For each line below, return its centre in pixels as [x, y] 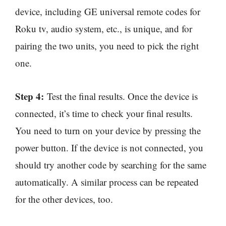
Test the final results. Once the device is [121, 96]
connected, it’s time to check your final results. [104, 113]
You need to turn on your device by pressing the [108, 130]
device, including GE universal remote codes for [108, 11]
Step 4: [30, 96]
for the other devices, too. [64, 199]
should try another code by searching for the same [111, 164]
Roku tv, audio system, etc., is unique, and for [104, 28]
